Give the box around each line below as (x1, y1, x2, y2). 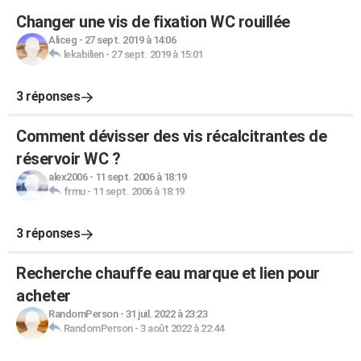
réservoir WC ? (16, 149, 120, 168)
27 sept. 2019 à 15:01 (111, 48, 203, 60)
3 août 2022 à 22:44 (140, 322, 224, 334)
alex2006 (48, 171, 87, 183)
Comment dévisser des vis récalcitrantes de (16, 127, 326, 146)
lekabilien (63, 48, 104, 60)
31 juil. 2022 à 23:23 (125, 308, 207, 320)
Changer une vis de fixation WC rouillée (16, 12, 290, 31)
